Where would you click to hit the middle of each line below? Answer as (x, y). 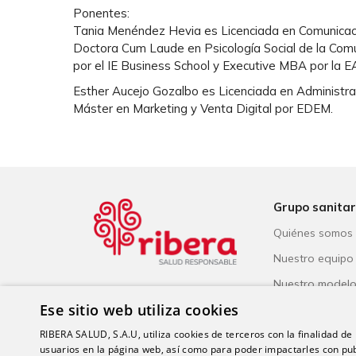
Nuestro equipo (313, 258)
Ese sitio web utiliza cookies (139, 310)
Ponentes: (101, 13)
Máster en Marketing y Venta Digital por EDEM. (203, 108)
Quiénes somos (313, 232)
